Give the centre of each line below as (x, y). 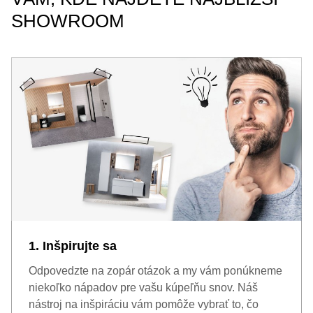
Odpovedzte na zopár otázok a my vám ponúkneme (155, 271)
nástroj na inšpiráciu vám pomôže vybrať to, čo (144, 304)
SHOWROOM (68, 21)
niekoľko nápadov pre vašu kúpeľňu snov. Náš (143, 287)
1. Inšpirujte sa (73, 246)
